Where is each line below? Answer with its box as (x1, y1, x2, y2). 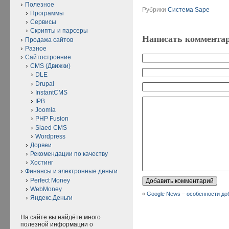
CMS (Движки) (30, 62, 71, 70)
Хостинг (30, 159, 53, 167)
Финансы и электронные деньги (25, 168, 118, 175)
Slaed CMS (35, 124, 67, 131)
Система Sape (168, 6, 210, 13)
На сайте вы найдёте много (20, 214, 101, 221)
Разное (25, 44, 47, 52)
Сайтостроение (25, 54, 71, 61)
